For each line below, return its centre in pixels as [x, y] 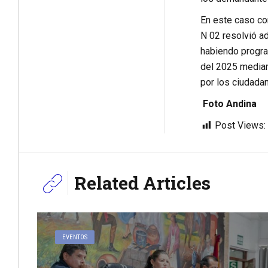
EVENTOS [75, 237]
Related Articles [142, 183]
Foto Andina [229, 104]
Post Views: [240, 126]
